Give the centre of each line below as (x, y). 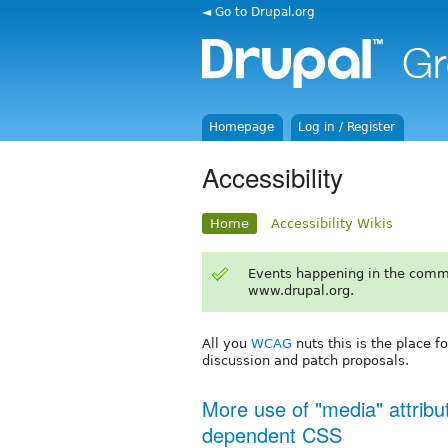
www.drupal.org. (300, 290)
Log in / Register (347, 127)
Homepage (242, 127)
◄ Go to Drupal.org (258, 11)
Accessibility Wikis (332, 223)
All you (226, 343)
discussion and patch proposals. (305, 360)
